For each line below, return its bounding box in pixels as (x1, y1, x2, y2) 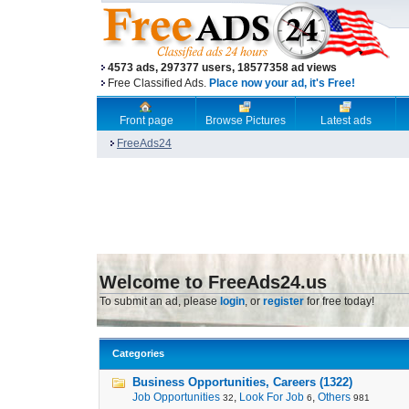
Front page (119, 114, 173, 127)
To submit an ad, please (100, 295, 220, 308)
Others (318, 391, 351, 404)
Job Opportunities (132, 391, 220, 404)
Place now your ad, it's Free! (209, 77, 355, 89)
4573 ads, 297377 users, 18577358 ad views (108, 61, 337, 74)
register (263, 295, 304, 308)
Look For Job (239, 391, 304, 404)
